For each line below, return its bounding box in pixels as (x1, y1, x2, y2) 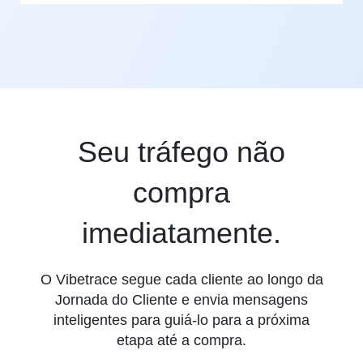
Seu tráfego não (78, 135, 285, 169)
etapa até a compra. (117, 331, 246, 348)
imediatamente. (82, 216, 281, 250)
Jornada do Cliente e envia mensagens (55, 291, 308, 308)
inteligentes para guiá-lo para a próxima (53, 311, 310, 328)
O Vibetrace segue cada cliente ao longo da (40, 271, 323, 288)
